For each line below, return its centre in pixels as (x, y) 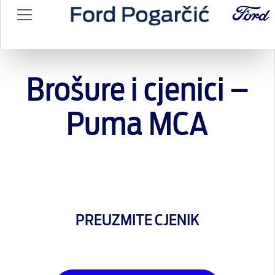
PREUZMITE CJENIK (137, 221)
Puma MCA (137, 126)
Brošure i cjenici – (137, 91)
